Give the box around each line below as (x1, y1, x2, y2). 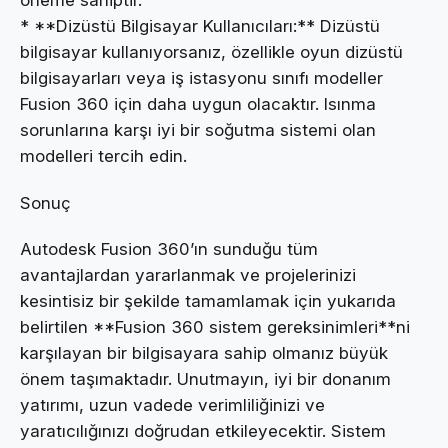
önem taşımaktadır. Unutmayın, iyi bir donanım (20, 369, 391, 390)
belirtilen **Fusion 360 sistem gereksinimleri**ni (20, 317, 410, 338)
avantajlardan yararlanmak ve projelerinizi (20, 265, 356, 286)
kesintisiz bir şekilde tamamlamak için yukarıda (20, 291, 396, 312)
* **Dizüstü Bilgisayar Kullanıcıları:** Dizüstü (20, 16, 380, 37)
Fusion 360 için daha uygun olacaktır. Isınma (20, 94, 376, 115)
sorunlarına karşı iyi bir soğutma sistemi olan (20, 120, 376, 141)
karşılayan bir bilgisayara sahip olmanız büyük (20, 343, 388, 364)
